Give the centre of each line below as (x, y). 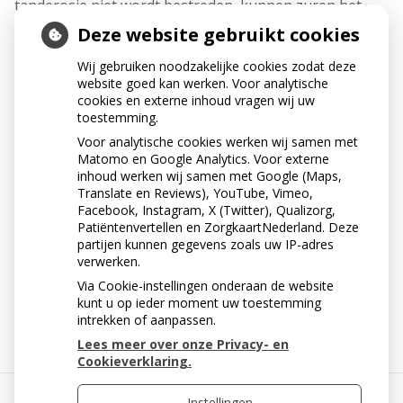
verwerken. (109, 261)
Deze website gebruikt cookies (219, 35)
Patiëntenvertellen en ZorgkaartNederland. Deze (218, 227)
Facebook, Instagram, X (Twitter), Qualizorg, (206, 210)
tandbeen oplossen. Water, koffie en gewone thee (183, 45)
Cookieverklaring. (134, 361)
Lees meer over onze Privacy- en (183, 344)
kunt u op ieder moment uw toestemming (199, 303)
